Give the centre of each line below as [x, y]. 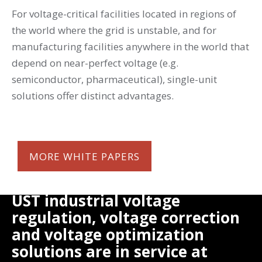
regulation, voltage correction [126, 217]
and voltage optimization [108, 234]
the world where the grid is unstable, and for [114, 30]
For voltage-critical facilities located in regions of [124, 13]
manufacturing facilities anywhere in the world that [130, 46]
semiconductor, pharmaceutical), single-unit [114, 79]
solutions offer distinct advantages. [93, 95]
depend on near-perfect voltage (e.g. [95, 63]
